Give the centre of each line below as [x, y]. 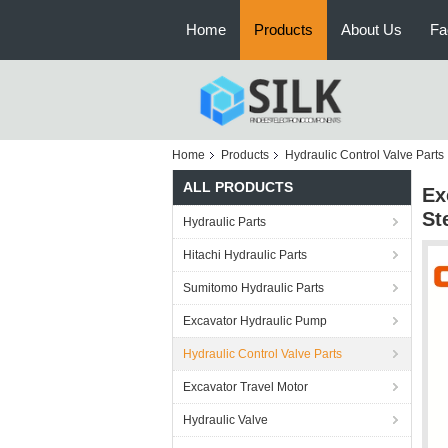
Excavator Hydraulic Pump [255, 321]
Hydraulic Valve [225, 420]
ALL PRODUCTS [238, 187]
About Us [371, 29]
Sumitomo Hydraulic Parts [253, 288]
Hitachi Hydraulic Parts [245, 255]
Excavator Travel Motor [245, 387]
